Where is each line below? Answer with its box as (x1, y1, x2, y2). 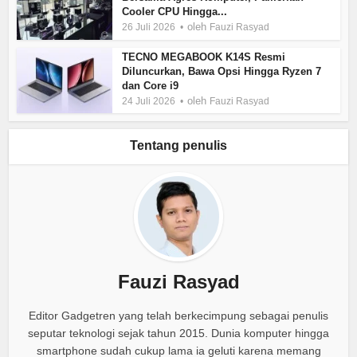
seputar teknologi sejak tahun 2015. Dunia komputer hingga (28, 327, 329, 340)
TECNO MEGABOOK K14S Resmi (122, 50, 286, 63)
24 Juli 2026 (122, 95, 176, 107)
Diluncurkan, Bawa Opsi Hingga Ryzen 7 (122, 65, 322, 77)
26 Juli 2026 (122, 21, 176, 33)
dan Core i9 (122, 79, 179, 92)
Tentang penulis (130, 139, 227, 153)
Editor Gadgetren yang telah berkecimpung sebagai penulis (29, 309, 328, 323)
